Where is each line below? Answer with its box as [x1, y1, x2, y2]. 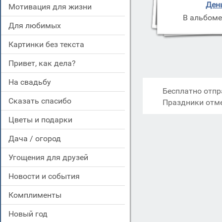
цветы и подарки [14, 115, 72, 124]
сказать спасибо [13, 96, 71, 106]
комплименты [13, 190, 61, 200]
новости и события [14, 171, 80, 181]
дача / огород [14, 134, 61, 143]
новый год [14, 209, 48, 219]
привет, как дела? [14, 58, 76, 68]
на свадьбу [14, 77, 51, 87]
